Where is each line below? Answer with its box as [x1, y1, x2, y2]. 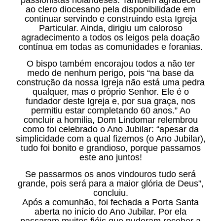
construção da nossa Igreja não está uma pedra [16, 77, 205, 87]
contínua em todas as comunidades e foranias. [18, 41, 203, 52]
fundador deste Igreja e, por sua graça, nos [26, 96, 195, 106]
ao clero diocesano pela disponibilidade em [26, 4, 195, 14]
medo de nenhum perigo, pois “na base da [27, 68, 194, 78]
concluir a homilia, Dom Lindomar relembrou [23, 114, 198, 125]
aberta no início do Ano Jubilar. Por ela [35, 206, 186, 217]
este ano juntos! [79, 152, 142, 162]
